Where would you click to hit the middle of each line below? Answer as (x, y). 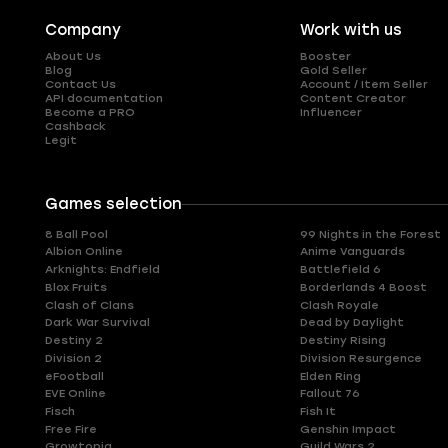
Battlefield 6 (341, 269)
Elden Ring (331, 375)
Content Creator (353, 97)
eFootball (74, 375)
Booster (326, 55)
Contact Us (80, 83)
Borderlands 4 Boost (364, 286)
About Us (72, 55)
